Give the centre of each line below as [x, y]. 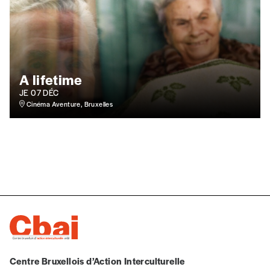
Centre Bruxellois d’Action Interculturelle [97, 261]
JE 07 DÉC [39, 93]
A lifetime [51, 80]
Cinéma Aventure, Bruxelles [69, 104]
